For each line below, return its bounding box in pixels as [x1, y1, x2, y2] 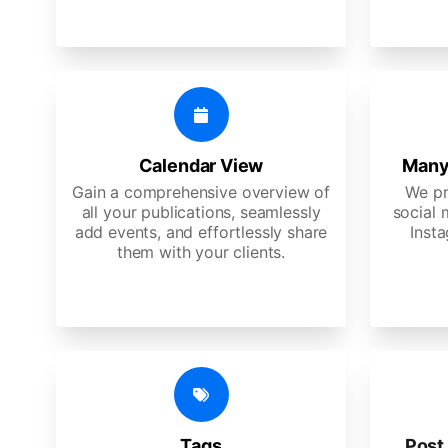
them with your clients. [116, 242, 286, 262]
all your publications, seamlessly [81, 202, 321, 222]
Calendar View [138, 155, 264, 176]
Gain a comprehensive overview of [72, 182, 330, 202]
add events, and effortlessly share [74, 222, 328, 242]
